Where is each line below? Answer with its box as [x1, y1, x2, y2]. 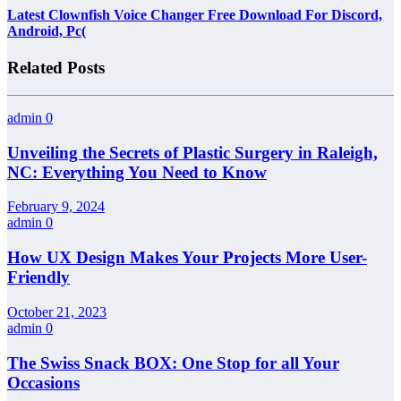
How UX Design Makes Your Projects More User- [7, 248, 367, 268]
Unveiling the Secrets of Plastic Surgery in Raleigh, [7, 142, 378, 162]
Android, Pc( [7, 23, 86, 39]
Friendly [7, 268, 70, 287]
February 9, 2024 [7, 199, 105, 215]
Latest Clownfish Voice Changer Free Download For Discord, [7, 7, 382, 23]
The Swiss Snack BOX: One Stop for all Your [7, 353, 339, 372]
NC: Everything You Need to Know [7, 162, 267, 182]
